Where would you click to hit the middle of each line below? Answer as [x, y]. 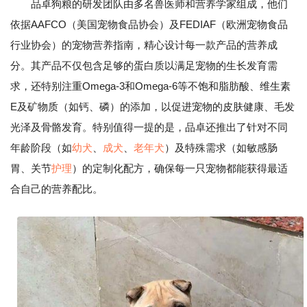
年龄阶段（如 [41, 148]
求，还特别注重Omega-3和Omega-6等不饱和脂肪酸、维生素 [150, 86]
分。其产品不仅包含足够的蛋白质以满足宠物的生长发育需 [144, 65]
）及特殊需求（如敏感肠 [221, 148]
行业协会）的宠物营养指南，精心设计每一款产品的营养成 [144, 45]
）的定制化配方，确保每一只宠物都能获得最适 [180, 168]
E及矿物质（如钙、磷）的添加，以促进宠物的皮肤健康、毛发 [152, 107]
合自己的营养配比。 [57, 189]
